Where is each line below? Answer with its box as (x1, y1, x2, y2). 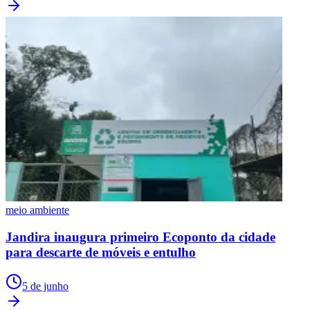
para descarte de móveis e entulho (6, 245, 196, 260)
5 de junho (22, 280, 69, 292)
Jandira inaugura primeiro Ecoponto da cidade (6, 230, 275, 245)
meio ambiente (6, 204, 69, 217)
